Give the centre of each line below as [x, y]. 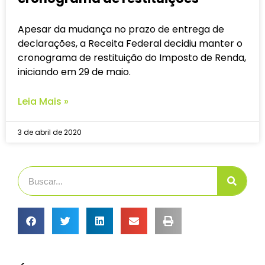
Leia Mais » [43, 102]
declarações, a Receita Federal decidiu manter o [130, 44]
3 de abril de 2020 [50, 132]
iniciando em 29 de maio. [74, 72]
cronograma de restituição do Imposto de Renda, [132, 58]
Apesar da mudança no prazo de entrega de [121, 30]
